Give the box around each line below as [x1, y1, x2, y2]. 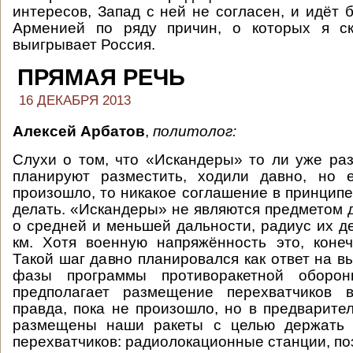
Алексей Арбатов [13, 123, 145, 139]
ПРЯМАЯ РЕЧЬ [17, 65, 185, 90]
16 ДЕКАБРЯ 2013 [19, 93, 131, 108]
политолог [153, 123, 232, 139]
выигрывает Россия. [13, 36, 155, 53]
